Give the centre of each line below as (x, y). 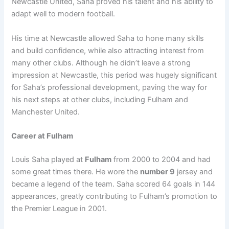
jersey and (194, 171)
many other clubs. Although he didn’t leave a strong (101, 63)
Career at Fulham (42, 136)
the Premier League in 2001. (59, 208)
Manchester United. (46, 112)
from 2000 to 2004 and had (161, 159)
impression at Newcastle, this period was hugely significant (114, 75)
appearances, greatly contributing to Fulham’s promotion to (114, 196)
